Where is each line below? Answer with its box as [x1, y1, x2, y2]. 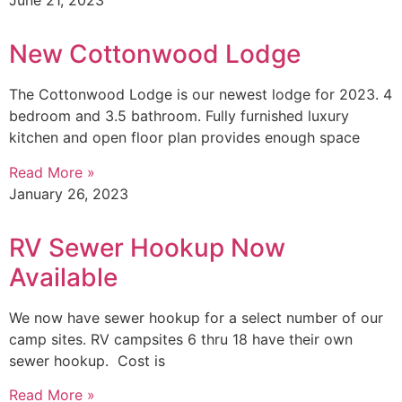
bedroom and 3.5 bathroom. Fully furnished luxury [9, 107, 349, 126]
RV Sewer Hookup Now [9, 232, 285, 263]
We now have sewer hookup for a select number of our [9, 308, 383, 327]
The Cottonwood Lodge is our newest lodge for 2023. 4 [9, 85, 392, 104]
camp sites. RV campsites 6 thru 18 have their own [9, 329, 353, 348]
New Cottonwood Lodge [9, 39, 301, 70]
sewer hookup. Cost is [9, 351, 165, 370]
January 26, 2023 [9, 184, 128, 203]
